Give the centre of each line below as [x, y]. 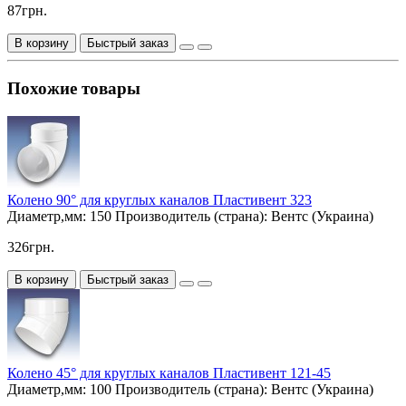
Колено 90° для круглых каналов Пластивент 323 [159, 199]
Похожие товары [74, 88]
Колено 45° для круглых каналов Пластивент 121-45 [169, 372]
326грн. [31, 246]
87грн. [27, 11]
